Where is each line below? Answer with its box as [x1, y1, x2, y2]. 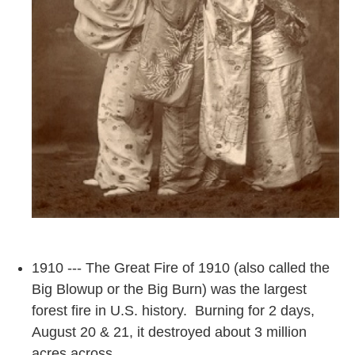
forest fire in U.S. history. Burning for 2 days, [32, 303, 315, 319]
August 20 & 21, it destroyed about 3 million [32, 324, 307, 341]
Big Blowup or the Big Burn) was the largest [32, 281, 307, 298]
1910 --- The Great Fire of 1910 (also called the [32, 260, 330, 277]
